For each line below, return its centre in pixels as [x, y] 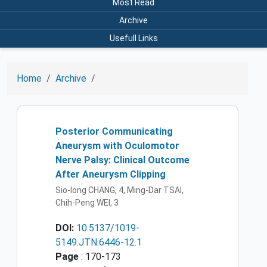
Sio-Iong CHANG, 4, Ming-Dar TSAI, [119, 190]
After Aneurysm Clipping [111, 174]
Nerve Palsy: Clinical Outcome [122, 160]
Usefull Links [133, 38]
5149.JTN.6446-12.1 [99, 243]
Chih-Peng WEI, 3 [87, 203]
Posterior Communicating [114, 131]
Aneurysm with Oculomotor [117, 145]
